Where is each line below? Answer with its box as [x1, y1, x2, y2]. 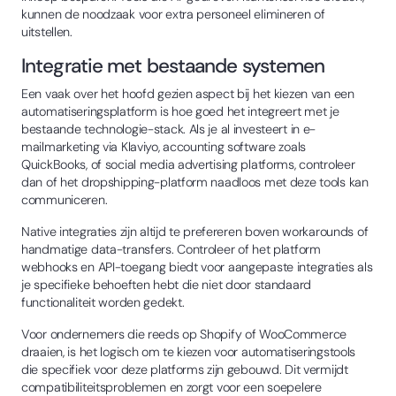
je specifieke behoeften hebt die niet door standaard [21, 276, 312, 293]
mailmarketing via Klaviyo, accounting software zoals [21, 138, 307, 155]
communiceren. [21, 191, 108, 208]
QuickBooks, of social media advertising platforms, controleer [21, 156, 355, 172]
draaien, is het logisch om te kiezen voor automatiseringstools [21, 343, 356, 360]
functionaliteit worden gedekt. [21, 293, 185, 310]
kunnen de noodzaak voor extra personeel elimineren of [21, 5, 325, 22]
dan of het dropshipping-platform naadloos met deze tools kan [21, 173, 369, 190]
